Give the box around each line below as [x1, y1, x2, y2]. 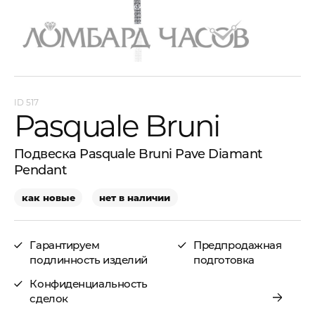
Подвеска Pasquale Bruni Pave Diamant [14, 146, 262, 162]
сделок [30, 292, 68, 306]
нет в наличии [99, 191, 171, 203]
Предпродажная [193, 238, 282, 252]
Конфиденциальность [30, 277, 148, 291]
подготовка [193, 252, 255, 266]
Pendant [14, 162, 67, 179]
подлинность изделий [30, 252, 148, 266]
